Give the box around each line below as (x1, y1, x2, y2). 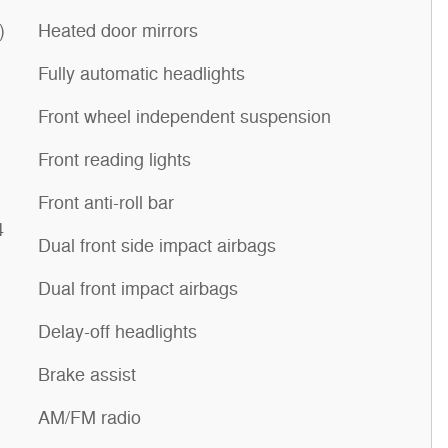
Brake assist (38, 364, 136, 386)
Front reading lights (38, 149, 191, 171)
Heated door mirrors (38, 20, 198, 42)
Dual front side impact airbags (38, 235, 276, 257)
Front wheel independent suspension (38, 106, 331, 128)
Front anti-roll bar (38, 192, 174, 214)
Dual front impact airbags (38, 278, 238, 300)
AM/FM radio (38, 407, 141, 429)
